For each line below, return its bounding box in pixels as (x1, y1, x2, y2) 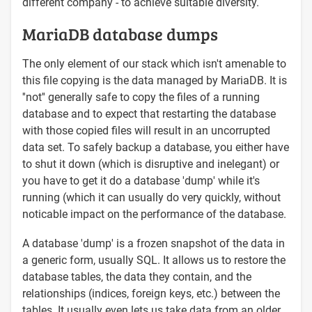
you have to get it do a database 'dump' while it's (22, 173, 260, 187)
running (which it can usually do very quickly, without (22, 190, 281, 204)
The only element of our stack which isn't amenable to (22, 56, 286, 70)
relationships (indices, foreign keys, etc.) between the (22, 286, 280, 300)
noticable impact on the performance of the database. (22, 207, 286, 221)
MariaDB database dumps (22, 22, 218, 45)
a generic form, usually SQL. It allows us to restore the (22, 253, 286, 267)
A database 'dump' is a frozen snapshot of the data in (22, 236, 285, 250)
